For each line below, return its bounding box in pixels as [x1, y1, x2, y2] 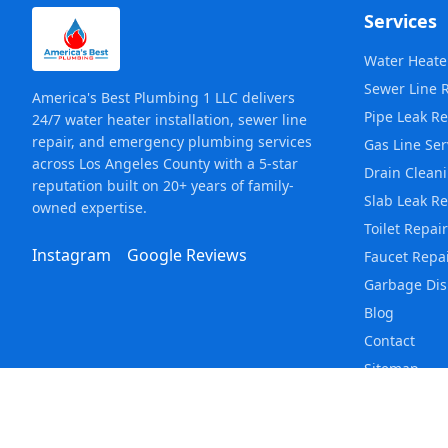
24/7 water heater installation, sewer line [32, 110, 307, 130]
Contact [364, 331, 415, 351]
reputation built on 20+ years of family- [32, 176, 294, 196]
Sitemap [364, 359, 419, 379]
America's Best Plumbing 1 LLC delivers [32, 88, 295, 108]
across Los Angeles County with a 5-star [32, 154, 298, 174]
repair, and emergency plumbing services [32, 132, 312, 152]
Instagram [32, 244, 111, 267]
